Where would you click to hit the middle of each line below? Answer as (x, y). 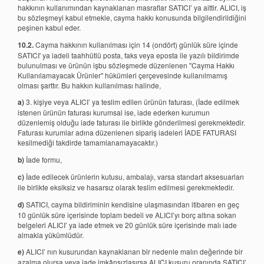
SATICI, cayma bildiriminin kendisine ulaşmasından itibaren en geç (132, 204)
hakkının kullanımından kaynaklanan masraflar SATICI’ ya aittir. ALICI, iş (132, 8)
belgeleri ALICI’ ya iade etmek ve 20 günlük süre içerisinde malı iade (127, 225)
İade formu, (43, 159)
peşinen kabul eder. (49, 28)
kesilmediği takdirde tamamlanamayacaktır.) (88, 143)
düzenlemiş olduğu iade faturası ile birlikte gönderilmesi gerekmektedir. (131, 123)
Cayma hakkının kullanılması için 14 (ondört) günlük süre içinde (136, 44)
